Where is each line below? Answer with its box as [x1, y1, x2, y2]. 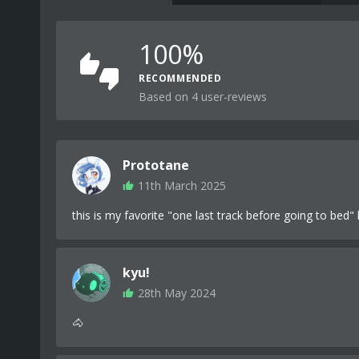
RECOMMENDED [139, 71, 222, 85]
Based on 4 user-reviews [139, 89, 267, 104]
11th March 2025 [138, 178, 226, 193]
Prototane [123, 156, 189, 174]
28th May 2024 [138, 285, 216, 301]
